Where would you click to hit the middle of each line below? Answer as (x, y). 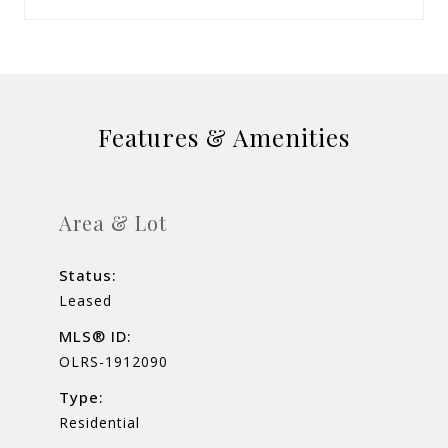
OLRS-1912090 (113, 361)
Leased (85, 300)
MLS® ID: (95, 335)
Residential (99, 422)
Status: (88, 274)
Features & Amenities (224, 137)
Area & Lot (113, 222)
